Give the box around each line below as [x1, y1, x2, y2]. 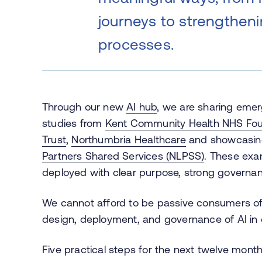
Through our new [42, 100, 127, 113]
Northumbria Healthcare [71, 133, 186, 146]
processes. [98, 35, 174, 53]
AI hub [126, 100, 157, 113]
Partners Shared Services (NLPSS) [42, 149, 205, 162]
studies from [42, 116, 105, 129]
